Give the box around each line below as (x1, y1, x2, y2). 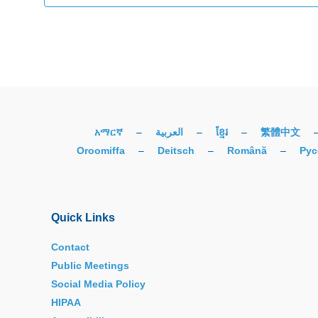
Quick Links (51, 211, 115, 224)
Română (227, 144, 267, 156)
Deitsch (158, 144, 194, 156)
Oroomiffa (77, 144, 125, 156)
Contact (51, 241, 89, 253)
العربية (155, 126, 183, 138)
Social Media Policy (51, 278, 146, 290)
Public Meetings (51, 259, 129, 271)
